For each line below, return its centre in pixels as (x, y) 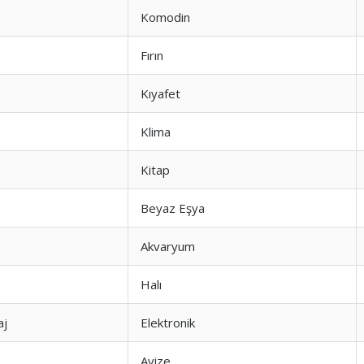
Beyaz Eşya (173, 208)
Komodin (165, 17)
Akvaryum (168, 246)
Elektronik (168, 323)
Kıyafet (160, 93)
